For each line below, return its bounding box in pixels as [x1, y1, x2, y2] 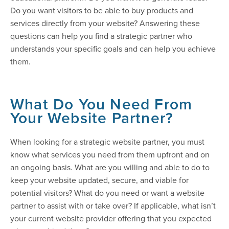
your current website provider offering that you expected [10, 213, 212, 224]
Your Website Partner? [10, 107, 174, 129]
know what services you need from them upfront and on [10, 149, 210, 161]
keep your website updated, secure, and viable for [10, 174, 189, 186]
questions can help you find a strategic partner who [10, 30, 192, 42]
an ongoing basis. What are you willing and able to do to [10, 162, 210, 173]
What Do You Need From [10, 93, 193, 116]
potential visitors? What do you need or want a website [10, 187, 204, 199]
